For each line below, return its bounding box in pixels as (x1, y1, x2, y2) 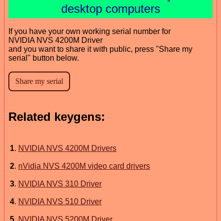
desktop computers (61, 1, 160, 15)
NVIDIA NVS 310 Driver (18, 179, 102, 188)
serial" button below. (8, 53, 79, 62)
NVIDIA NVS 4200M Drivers (18, 144, 116, 152)
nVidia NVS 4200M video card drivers (18, 161, 150, 170)
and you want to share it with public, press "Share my (8, 44, 192, 53)
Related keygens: (8, 110, 105, 123)
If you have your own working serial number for (8, 27, 171, 36)
